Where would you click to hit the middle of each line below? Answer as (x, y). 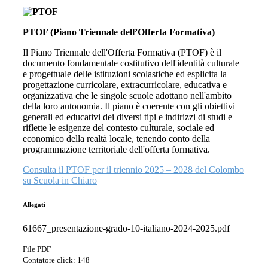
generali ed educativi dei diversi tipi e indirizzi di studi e (127, 117)
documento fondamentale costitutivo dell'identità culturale (131, 63)
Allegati (34, 205)
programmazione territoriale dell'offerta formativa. (116, 150)
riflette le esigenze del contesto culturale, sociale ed (118, 128)
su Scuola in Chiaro (60, 181)
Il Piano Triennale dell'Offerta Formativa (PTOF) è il (122, 53)
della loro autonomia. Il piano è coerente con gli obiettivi (129, 106)
